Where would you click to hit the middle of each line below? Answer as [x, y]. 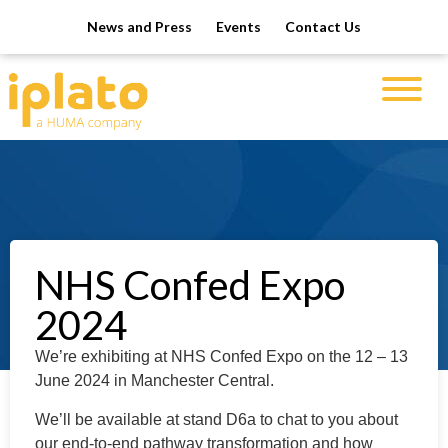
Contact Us [323, 26]
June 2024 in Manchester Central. [154, 381]
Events [238, 26]
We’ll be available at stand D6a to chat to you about [216, 419]
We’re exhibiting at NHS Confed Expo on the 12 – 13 [221, 357]
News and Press [139, 26]
